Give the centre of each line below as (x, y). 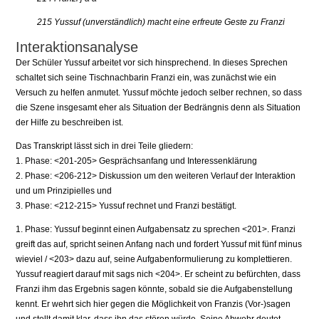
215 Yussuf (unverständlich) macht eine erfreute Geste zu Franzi (161, 22)
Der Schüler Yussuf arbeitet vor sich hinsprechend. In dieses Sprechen (152, 63)
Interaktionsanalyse (77, 47)
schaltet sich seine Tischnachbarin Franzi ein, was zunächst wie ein (146, 78)
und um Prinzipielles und (64, 191)
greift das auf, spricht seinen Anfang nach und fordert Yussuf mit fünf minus (159, 245)
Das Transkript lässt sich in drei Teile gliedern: (105, 146)
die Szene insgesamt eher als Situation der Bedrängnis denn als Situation (158, 108)
